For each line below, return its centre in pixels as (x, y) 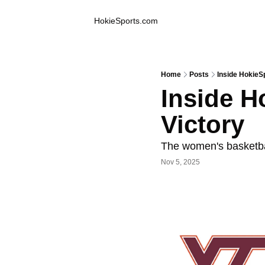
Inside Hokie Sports (55, 21)
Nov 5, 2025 (180, 162)
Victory (203, 125)
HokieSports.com (126, 21)
